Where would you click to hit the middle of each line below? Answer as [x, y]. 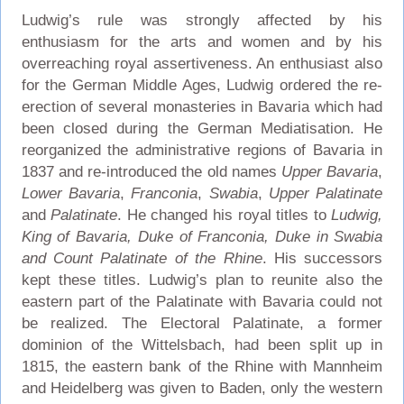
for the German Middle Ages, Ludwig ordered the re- [202, 85]
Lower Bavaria [71, 193]
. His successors [322, 258]
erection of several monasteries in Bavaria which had [202, 106]
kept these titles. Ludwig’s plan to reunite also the [202, 280]
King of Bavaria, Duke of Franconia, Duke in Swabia [202, 236]
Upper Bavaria [330, 171]
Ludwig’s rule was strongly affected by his [202, 20]
